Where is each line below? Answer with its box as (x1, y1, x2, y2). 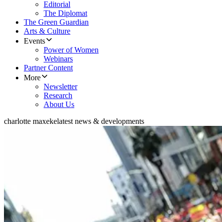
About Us (44, 100, 74, 109)
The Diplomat (44, 9, 87, 18)
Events (24, 37, 45, 46)
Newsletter (44, 82, 77, 91)
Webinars (44, 55, 73, 63)
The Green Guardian (24, 18, 89, 27)
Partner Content (24, 63, 73, 72)
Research (44, 91, 72, 100)
